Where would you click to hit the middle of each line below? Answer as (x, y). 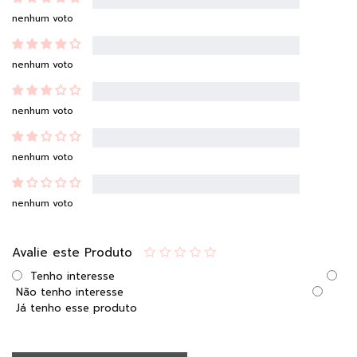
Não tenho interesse (70, 292)
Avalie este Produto (72, 252)
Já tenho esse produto (76, 308)
